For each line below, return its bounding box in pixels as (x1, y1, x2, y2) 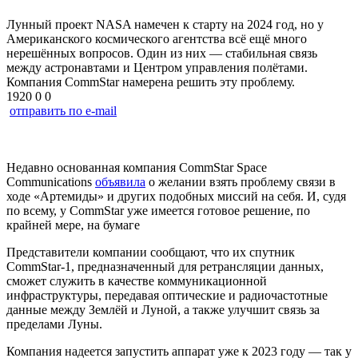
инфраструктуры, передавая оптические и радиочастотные (6, 288, 328, 302)
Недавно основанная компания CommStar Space (6, 160, 267, 174)
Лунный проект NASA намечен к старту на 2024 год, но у (6, 17, 324, 31)
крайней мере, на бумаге (6, 217, 140, 232)
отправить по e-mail (10, 103, 117, 117)
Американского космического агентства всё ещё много (6, 31, 307, 46)
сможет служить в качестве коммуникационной (6, 273, 267, 288)
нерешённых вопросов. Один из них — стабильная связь (6, 46, 317, 60)
